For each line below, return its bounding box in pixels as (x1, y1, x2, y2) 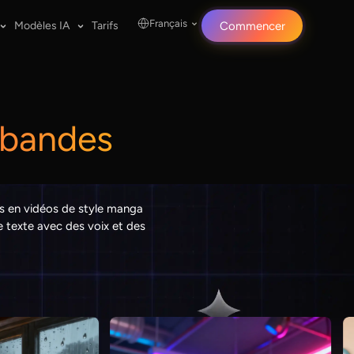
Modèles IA (13, 18, 70, 32)
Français (149, 17, 187, 29)
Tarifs (91, 18, 119, 32)
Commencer (219, 18, 285, 33)
